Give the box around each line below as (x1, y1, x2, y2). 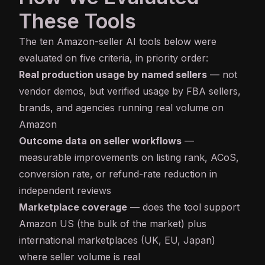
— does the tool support (127, 201, 240, 214)
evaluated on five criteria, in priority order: (19, 52, 208, 64)
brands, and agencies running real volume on (19, 102, 224, 114)
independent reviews (19, 185, 111, 197)
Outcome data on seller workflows (19, 135, 182, 147)
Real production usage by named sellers (19, 69, 207, 81)
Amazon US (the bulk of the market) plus (19, 218, 206, 230)
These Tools (19, 9, 136, 34)
